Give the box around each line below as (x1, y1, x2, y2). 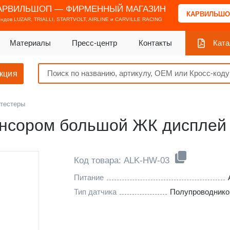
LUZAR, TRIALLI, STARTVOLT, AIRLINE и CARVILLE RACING (13, 16, 162, 22)
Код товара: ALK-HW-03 (74, 156, 172, 165)
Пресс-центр (72, 39, 118, 47)
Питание (74, 173, 104, 182)
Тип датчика (74, 187, 117, 196)
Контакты (138, 39, 172, 47)
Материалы (9, 39, 51, 47)
